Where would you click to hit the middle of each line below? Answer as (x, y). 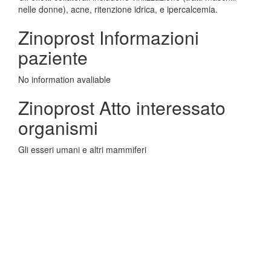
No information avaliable (64, 79)
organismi (58, 127)
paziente (53, 57)
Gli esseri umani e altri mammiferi (82, 149)
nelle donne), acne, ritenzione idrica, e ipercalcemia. (118, 9)
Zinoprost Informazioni (109, 37)
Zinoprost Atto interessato (122, 107)
